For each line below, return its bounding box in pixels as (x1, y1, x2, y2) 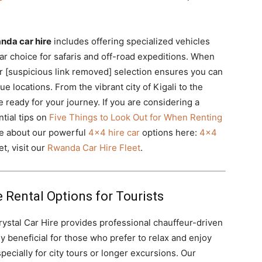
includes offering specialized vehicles (51, 36, 210, 47)
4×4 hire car (88, 127, 140, 138)
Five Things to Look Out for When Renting (49, 112, 222, 123)
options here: (140, 127, 199, 138)
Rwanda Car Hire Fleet (47, 142, 140, 153)
